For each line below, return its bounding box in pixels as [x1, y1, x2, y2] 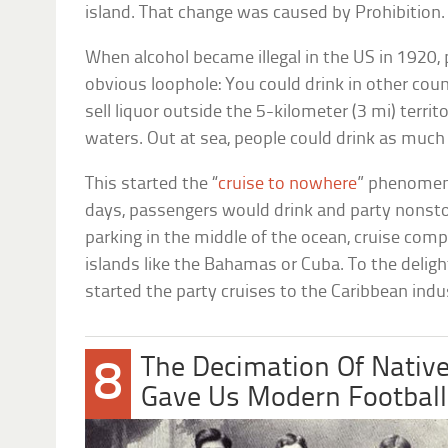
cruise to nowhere [218, 174, 358, 194]
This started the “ [85, 174, 219, 194]
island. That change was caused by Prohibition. [85, 3, 446, 23]
